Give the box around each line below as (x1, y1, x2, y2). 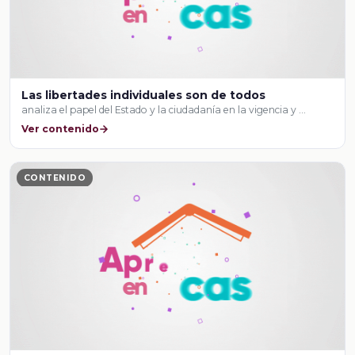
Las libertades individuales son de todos (21, 87, 266, 102)
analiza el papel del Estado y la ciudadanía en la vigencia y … (21, 103, 307, 116)
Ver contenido (21, 123, 100, 136)
